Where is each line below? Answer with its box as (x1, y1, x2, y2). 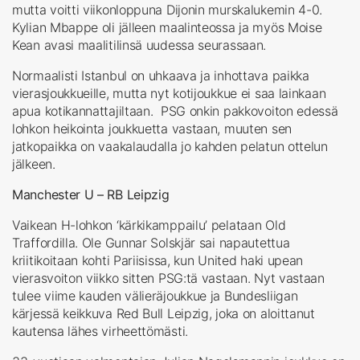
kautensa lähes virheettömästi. (12, 322, 188, 339)
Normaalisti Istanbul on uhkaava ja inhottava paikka (12, 67, 309, 84)
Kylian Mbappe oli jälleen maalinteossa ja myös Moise (12, 18, 322, 35)
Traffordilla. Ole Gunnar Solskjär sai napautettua (12, 234, 290, 251)
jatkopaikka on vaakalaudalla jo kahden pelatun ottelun (12, 137, 328, 154)
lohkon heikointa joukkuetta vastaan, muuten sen (12, 120, 292, 137)
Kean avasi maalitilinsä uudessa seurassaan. (12, 36, 267, 53)
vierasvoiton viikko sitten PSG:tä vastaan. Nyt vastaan (12, 269, 325, 286)
